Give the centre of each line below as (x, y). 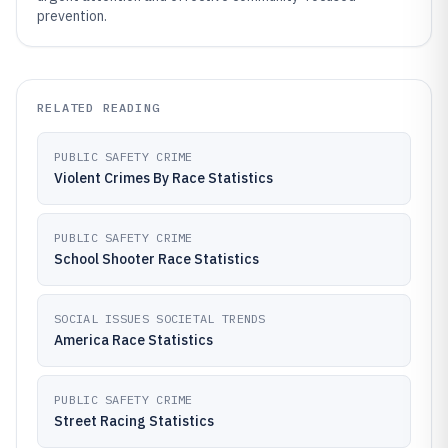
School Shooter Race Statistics (156, 259)
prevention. (72, 16)
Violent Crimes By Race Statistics (163, 178)
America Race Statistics (133, 340)
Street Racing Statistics (134, 421)
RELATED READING (98, 107)
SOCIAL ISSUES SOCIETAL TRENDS (160, 318)
